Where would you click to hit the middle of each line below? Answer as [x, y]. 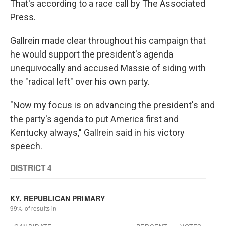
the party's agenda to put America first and [94, 119]
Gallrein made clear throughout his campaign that [108, 41]
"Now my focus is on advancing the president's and [112, 105]
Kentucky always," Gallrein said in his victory [97, 132]
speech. [26, 146]
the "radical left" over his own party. [80, 81]
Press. [23, 17]
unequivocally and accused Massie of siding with [108, 68]
